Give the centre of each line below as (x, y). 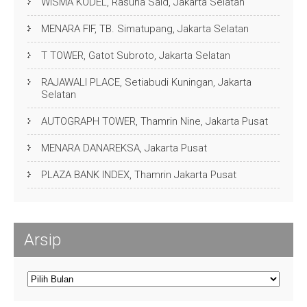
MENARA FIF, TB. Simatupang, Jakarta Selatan (145, 29)
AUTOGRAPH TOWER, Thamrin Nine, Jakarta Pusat (155, 122)
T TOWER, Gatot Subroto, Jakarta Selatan (136, 56)
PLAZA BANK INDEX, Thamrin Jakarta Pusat (139, 175)
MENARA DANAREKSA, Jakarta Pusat (124, 148)
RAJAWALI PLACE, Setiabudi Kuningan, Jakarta (146, 83)
